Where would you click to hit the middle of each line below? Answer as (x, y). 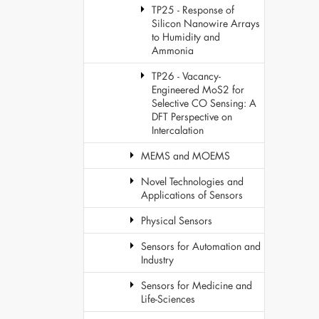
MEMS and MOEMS (185, 156)
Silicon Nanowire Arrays (206, 23)
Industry (157, 260)
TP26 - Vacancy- (186, 76)
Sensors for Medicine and (197, 285)
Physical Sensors (177, 220)
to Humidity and (186, 37)
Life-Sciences (168, 299)
